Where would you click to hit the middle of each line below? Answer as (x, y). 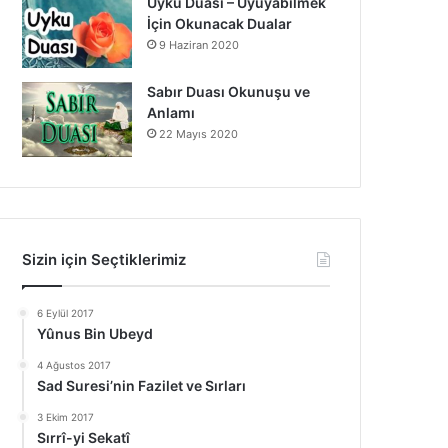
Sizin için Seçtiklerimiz (104, 259)
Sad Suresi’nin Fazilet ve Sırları (142, 385)
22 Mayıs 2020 (199, 134)
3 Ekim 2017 (66, 417)
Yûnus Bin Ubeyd (95, 333)
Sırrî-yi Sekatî (84, 437)
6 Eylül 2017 (66, 313)
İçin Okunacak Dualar (220, 23)
